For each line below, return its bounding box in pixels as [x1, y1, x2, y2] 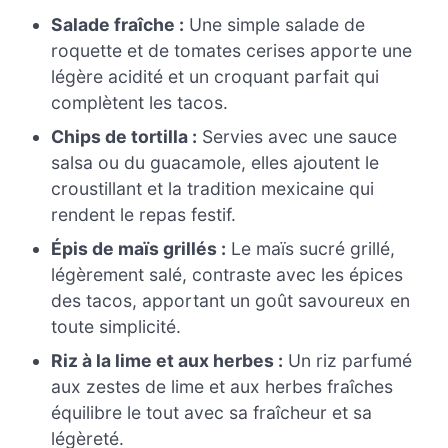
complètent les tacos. [51, 92, 229, 114]
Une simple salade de [184, 14, 366, 36]
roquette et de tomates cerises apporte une [51, 40, 413, 62]
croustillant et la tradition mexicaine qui [51, 178, 375, 200]
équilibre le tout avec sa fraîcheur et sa [51, 402, 373, 424]
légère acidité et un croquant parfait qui [51, 66, 380, 88]
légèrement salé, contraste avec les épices [51, 264, 404, 286]
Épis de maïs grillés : [51, 238, 227, 260]
